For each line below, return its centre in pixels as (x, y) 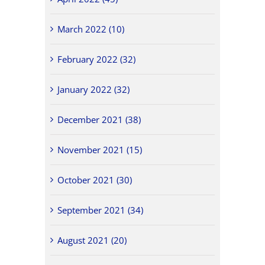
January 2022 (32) (94, 89)
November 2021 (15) (100, 149)
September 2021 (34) (101, 210)
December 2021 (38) (99, 119)
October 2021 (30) (95, 180)
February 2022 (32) (97, 59)
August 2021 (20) (92, 240)
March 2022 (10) (91, 29)
